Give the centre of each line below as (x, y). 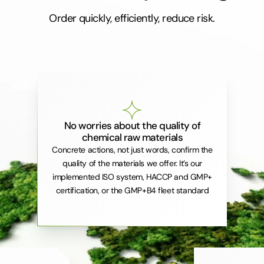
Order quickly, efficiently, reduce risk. (132, 18)
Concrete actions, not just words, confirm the (132, 149)
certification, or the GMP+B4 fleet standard (132, 190)
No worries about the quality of (132, 125)
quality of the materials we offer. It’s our (132, 163)
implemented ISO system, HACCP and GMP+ (132, 176)
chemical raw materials (132, 137)
